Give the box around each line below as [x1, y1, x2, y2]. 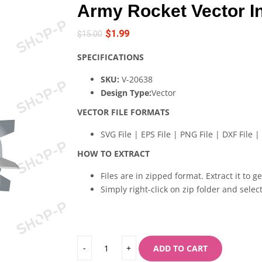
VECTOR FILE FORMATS [77, 106, 170, 118]
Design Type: [101, 87, 151, 98]
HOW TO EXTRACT [77, 148, 150, 159]
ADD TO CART [153, 243, 208, 254]
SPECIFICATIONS [77, 51, 144, 63]
